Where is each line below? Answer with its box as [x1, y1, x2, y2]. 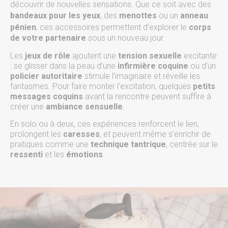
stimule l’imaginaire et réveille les [82, 71, 200, 81]
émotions [66, 150, 103, 160]
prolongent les [10, 129, 63, 139]
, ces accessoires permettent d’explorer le [36, 22, 189, 33]
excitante [182, 50, 217, 61]
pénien [10, 22, 36, 33]
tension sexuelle [118, 50, 182, 61]
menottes [119, 11, 157, 21]
